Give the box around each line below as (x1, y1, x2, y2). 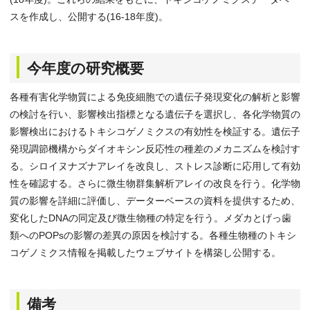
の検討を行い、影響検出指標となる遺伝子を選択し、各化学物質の (10, 109, 300, 120)
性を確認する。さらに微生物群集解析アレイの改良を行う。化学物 (10, 178, 300, 189)
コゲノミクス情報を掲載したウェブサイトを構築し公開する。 (10, 247, 281, 258)
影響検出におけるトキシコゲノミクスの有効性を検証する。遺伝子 (10, 126, 300, 137)
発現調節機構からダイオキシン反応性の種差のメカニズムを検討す (10, 143, 300, 154)
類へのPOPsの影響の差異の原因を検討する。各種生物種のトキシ (10, 230, 296, 241)
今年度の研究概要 (27, 60, 144, 76)
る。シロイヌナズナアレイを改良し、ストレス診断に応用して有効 (10, 161, 300, 172)
